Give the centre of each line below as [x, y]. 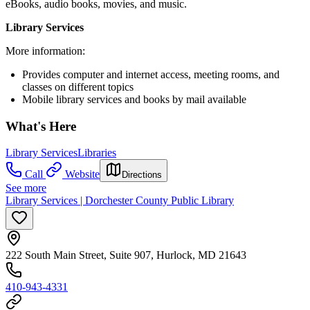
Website [82, 174]
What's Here [41, 126]
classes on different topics [78, 86]
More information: [45, 51]
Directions [142, 175]
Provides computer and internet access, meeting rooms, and [151, 74]
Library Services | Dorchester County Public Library [120, 201]
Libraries [97, 153]
